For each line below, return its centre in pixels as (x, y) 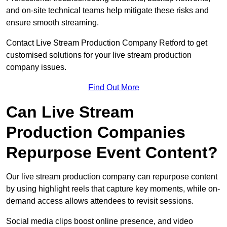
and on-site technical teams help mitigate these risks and (107, 11)
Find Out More (113, 88)
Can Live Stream (70, 112)
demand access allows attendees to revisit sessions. (100, 201)
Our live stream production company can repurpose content (112, 177)
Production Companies (96, 133)
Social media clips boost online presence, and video (100, 221)
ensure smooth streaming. (52, 23)
